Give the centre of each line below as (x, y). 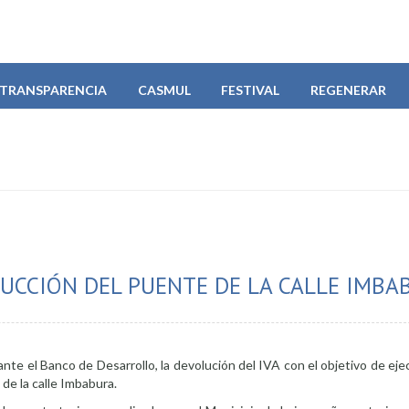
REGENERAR (348, 89)
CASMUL (164, 89)
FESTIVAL (251, 89)
